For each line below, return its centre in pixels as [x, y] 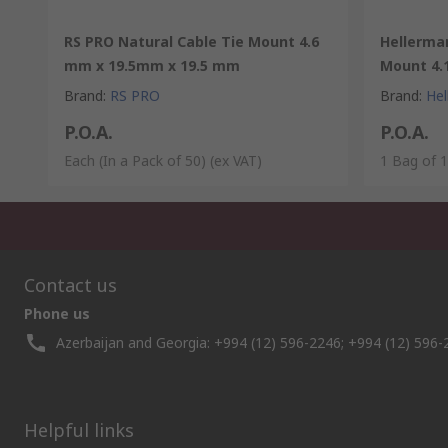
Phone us [57, 313]
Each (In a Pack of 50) [135, 160]
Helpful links [79, 430]
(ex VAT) [236, 160]
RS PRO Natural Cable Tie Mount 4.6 [191, 41]
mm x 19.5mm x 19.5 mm [152, 65]
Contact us [70, 285]
